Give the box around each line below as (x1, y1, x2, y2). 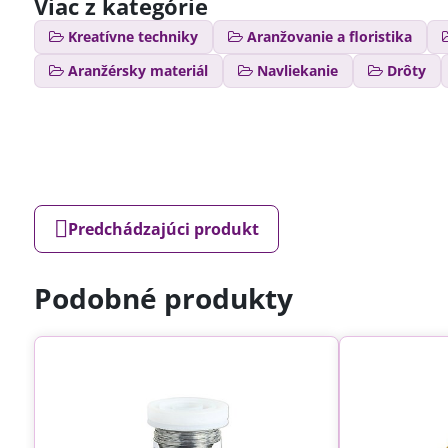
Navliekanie (256, 61, 338, 80)
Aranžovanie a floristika (246, 27, 412, 46)
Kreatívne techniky (67, 27, 198, 46)
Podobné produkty (33, 278, 293, 317)
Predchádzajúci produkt (67, 217, 259, 240)
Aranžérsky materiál (67, 61, 208, 80)
